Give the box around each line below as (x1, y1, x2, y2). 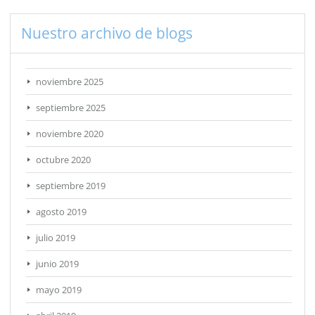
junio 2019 (36, 257, 79, 270)
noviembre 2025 (36, 75, 103, 88)
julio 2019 (36, 231, 75, 244)
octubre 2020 (36, 153, 91, 166)
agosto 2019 (36, 205, 86, 218)
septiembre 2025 (36, 101, 105, 114)
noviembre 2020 (36, 127, 103, 140)
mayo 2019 (36, 283, 82, 296)
